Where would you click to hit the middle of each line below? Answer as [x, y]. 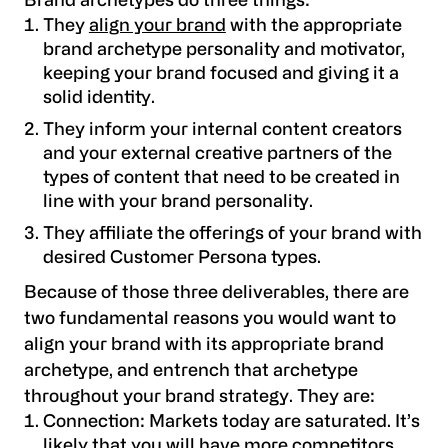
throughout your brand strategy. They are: [199, 397]
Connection [91, 422]
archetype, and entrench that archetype [191, 371]
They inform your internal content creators [222, 131]
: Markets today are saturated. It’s [279, 422]
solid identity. [98, 99]
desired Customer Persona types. [181, 258]
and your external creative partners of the [217, 155]
